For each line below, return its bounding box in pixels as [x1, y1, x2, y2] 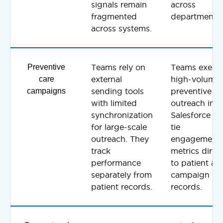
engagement [171, 134, 220, 143]
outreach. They [91, 134, 149, 143]
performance [91, 158, 141, 167]
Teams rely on [91, 62, 145, 72]
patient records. [91, 182, 152, 191]
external [91, 74, 122, 84]
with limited [91, 98, 137, 108]
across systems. [91, 23, 152, 33]
